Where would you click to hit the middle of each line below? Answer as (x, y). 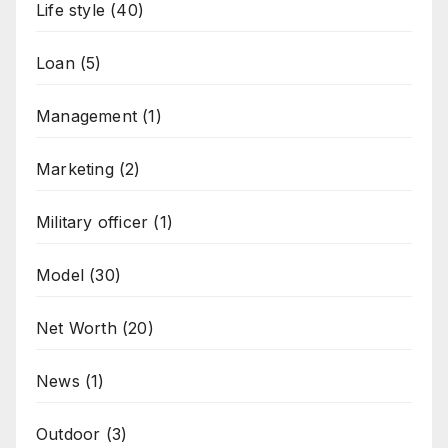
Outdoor (68, 434)
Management (86, 116)
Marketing (75, 169)
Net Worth (76, 328)
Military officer (92, 222)
